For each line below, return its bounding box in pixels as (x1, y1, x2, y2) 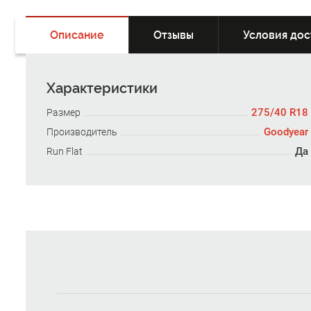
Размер (47, 107, 81, 118)
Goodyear (263, 126, 308, 138)
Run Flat (47, 146, 83, 157)
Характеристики (47, 80, 158, 96)
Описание (50, 28, 104, 42)
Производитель (47, 126, 117, 137)
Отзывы (153, 28, 194, 42)
